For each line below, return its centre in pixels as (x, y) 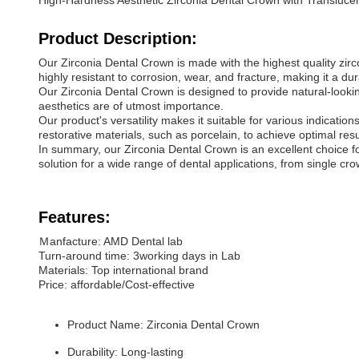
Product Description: (118, 38)
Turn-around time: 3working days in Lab (139, 256)
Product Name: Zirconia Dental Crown (163, 325)
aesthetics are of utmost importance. (131, 106)
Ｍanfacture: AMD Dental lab (111, 241)
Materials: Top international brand (123, 270)
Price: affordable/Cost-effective (117, 284)
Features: (75, 217)
